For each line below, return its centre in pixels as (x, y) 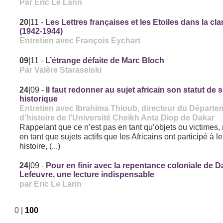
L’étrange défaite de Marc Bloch (105, 61)
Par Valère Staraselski (61, 70)
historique (39, 99)
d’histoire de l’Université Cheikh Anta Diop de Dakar (117, 118)
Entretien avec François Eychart (80, 41)
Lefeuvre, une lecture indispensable (87, 175)
